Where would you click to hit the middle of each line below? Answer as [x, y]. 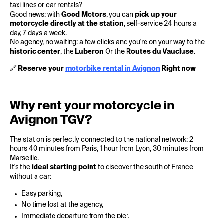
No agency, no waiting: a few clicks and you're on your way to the [107, 42]
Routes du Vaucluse [160, 52]
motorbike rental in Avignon [113, 69]
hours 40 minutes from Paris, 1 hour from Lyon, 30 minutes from [107, 149]
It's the [21, 167]
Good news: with [36, 15]
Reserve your [42, 69]
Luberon [89, 52]
